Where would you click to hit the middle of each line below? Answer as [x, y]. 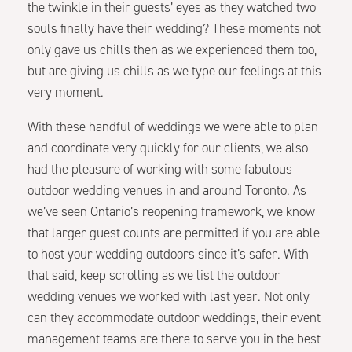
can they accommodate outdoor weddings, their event [174, 317]
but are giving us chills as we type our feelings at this [174, 71]
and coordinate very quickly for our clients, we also [168, 148]
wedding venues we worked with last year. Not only [169, 296]
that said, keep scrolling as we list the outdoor [154, 275]
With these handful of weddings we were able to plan [173, 126]
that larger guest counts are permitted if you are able [174, 233]
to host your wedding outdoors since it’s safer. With [168, 254]
